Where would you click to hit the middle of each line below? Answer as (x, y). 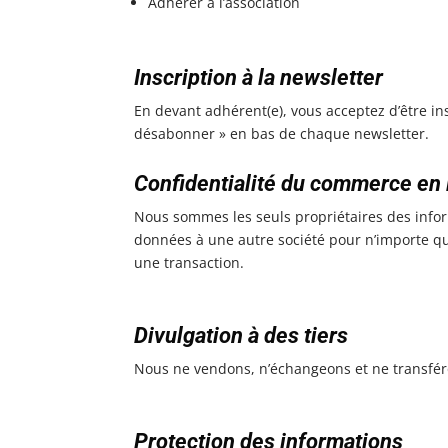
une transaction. (189, 262)
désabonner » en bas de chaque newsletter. (282, 133)
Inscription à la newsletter (259, 77)
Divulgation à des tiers (241, 335)
